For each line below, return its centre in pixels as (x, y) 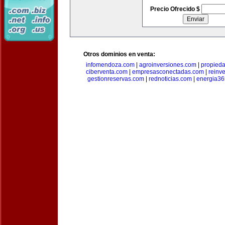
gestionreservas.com (116, 79)
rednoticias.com (170, 79)
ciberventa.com (106, 72)
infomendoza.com (110, 65)
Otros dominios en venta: (119, 54)
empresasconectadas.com (168, 72)
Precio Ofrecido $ (176, 9)
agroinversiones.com (168, 65)
